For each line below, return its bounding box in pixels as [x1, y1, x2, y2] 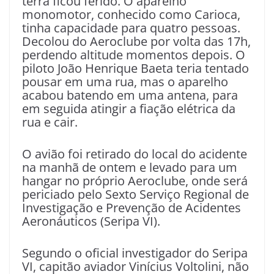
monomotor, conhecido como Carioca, [22, 6, 240, 23]
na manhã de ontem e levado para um [22, 158, 237, 176]
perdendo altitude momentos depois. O [22, 46, 245, 63]
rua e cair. [22, 113, 78, 130]
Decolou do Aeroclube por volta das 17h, [22, 32, 251, 50]
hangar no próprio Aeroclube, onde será [22, 172, 248, 189]
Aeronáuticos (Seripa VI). [22, 212, 160, 229]
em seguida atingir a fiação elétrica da [22, 100, 235, 117]
